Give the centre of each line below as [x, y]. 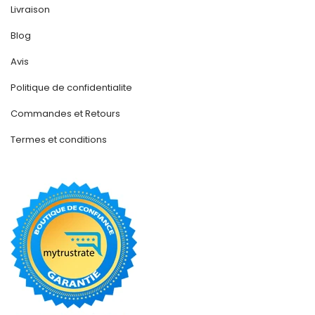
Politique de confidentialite [71, 88]
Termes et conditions [59, 140]
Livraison [30, 10]
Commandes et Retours [65, 114]
